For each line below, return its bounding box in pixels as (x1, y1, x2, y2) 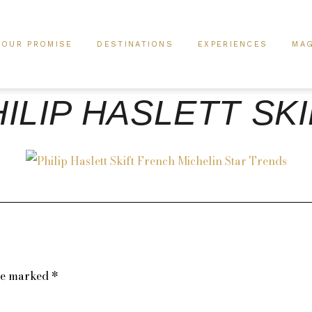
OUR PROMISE (1, 40, 73, 49)
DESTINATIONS (97, 40, 174, 49)
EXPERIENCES (198, 40, 268, 49)
